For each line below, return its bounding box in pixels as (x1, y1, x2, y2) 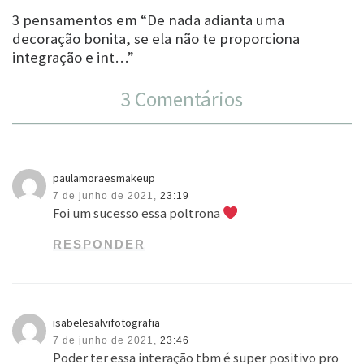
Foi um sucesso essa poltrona (53, 205, 223, 223)
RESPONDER (53, 238, 146, 252)
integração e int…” (12, 48, 134, 67)
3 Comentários (121, 86, 243, 113)
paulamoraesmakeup (53, 171, 156, 186)
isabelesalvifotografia (53, 314, 161, 330)
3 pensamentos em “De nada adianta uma (12, 11, 284, 30)
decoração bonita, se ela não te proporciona (12, 29, 300, 49)
